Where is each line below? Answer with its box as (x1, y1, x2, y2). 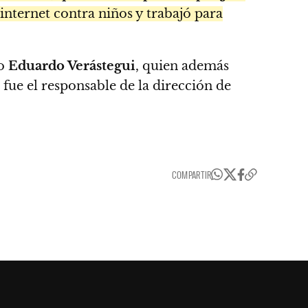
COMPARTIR (171, 168, 212, 181)
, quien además (135, 58, 229, 74)
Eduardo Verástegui (8, 58, 135, 74)
